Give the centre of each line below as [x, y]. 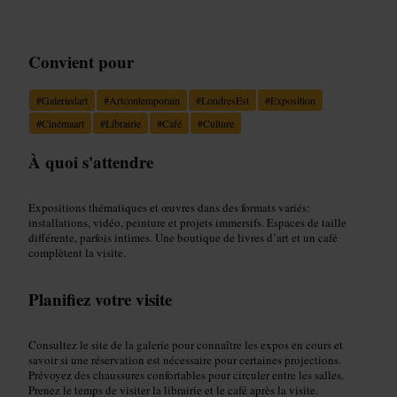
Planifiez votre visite [100, 299]
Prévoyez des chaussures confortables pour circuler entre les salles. [186, 374]
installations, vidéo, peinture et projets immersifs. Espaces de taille [187, 222]
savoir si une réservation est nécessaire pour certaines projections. [185, 359]
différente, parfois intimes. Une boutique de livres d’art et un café [183, 237]
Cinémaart [63, 123]
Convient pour [81, 61]
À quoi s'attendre [91, 161]
